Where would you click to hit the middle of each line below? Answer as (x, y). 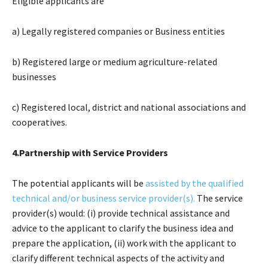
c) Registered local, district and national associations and (129, 107)
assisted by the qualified (194, 183)
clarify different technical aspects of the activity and (118, 258)
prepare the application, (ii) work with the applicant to (124, 243)
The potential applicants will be (79, 183)
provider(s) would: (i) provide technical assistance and (121, 213)
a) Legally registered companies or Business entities (118, 31)
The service (220, 198)
